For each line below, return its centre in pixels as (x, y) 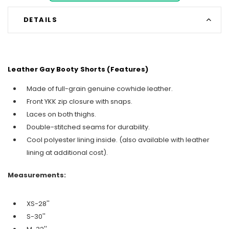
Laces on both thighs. (61, 114)
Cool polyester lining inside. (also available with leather (118, 140)
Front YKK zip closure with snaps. (79, 102)
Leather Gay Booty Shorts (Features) (78, 70)
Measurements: (37, 175)
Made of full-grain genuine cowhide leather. (100, 89)
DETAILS (40, 19)
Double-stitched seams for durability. (88, 127)
